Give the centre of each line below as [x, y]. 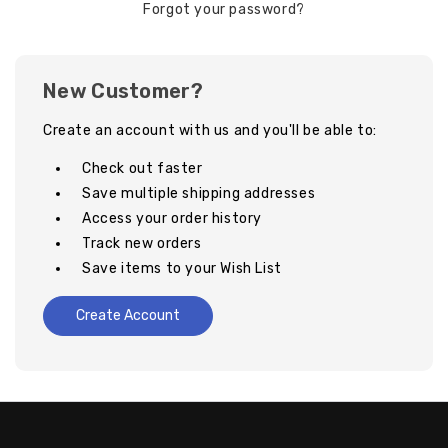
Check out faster [142, 168]
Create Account [127, 315]
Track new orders [141, 243]
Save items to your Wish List [181, 268]
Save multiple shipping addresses [198, 193]
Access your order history [171, 218]
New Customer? [123, 90]
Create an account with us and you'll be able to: [210, 130]
